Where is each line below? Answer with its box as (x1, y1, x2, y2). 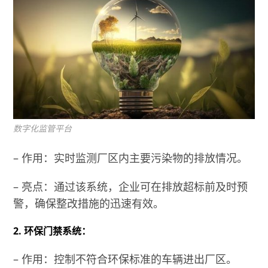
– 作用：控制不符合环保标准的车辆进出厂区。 (13, 251, 237, 266)
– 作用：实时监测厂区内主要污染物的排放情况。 (13, 150, 248, 165)
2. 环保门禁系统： (13, 224, 92, 237)
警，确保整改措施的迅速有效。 (13, 196, 165, 211)
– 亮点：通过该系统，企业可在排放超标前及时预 (13, 179, 248, 194)
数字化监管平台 (13, 122, 72, 134)
